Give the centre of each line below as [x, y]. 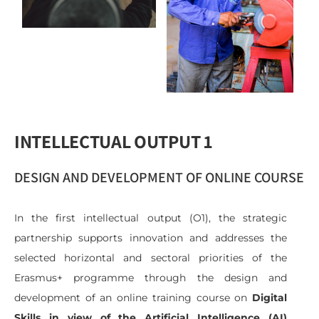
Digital [270, 297]
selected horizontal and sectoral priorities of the [151, 257]
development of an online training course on [133, 297]
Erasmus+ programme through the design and [151, 277]
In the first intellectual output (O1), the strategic [151, 218]
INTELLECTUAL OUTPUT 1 [113, 141]
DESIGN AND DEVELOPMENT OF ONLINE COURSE [159, 177]
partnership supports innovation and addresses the [151, 237]
